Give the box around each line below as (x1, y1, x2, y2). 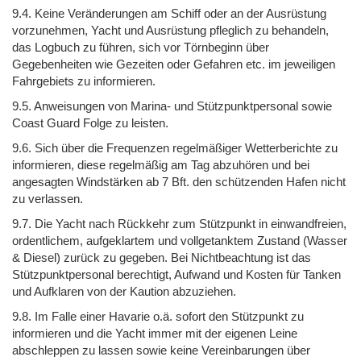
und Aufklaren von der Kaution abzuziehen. (12, 284, 236, 298)
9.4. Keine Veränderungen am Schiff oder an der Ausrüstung (12, 6, 326, 20)
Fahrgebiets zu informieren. (12, 73, 156, 88)
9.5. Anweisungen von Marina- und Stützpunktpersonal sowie (12, 98, 332, 113)
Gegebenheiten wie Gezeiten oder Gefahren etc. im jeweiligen (12, 56, 335, 71)
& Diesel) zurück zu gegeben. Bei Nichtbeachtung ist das (12, 250, 311, 264)
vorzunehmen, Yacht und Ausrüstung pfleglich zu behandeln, (12, 23, 329, 37)
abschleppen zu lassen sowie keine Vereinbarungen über (12, 342, 310, 357)
